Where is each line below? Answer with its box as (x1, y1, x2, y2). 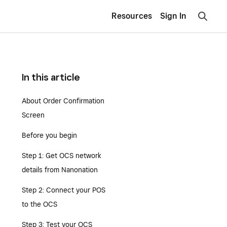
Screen (21, 111, 45, 119)
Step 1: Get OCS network (21, 152, 101, 160)
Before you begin (21, 131, 77, 139)
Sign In (160, 11, 186, 21)
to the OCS (21, 200, 57, 208)
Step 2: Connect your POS (21, 186, 105, 194)
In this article (21, 71, 80, 83)
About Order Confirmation (21, 97, 104, 105)
